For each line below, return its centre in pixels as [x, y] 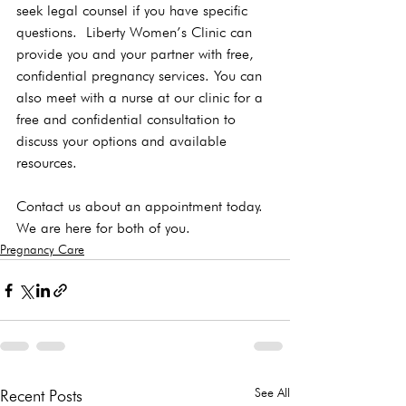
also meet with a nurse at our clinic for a [142, 97]
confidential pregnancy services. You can [141, 76]
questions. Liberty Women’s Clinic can [136, 32]
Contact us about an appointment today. [142, 206]
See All [272, 392]
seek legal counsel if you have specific [134, 10]
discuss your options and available [124, 141]
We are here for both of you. [107, 228]
